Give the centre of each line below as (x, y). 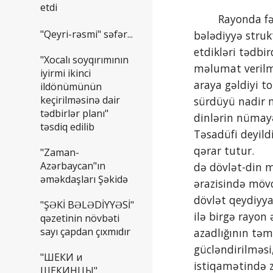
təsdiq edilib (67, 126)
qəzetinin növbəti (80, 218)
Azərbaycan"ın (73, 165)
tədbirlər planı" (74, 113)
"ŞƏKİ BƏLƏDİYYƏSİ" (87, 204)
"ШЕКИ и (61, 257)
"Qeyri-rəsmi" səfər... (87, 34)
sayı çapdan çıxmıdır (85, 231)
